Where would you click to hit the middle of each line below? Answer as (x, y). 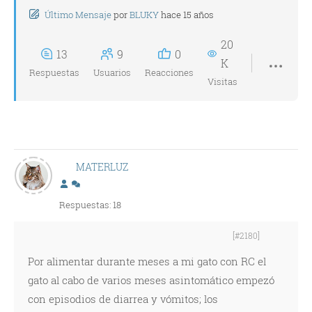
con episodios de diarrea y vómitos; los (123, 299)
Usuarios (112, 72)
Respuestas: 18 (90, 205)
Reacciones (169, 72)
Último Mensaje (78, 15)
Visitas (223, 81)
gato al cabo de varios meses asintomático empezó (151, 280)
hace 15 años (187, 15)
